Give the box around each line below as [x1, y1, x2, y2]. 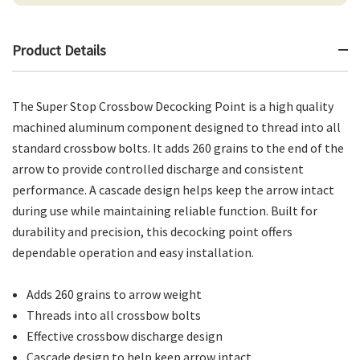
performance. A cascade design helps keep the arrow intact [12, 181, 334, 198]
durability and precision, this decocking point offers [12, 223, 292, 239]
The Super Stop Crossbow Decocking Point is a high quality [12, 97, 333, 114]
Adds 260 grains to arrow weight [27, 285, 202, 302]
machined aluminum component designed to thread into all [12, 118, 341, 135]
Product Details [12, 40, 106, 59]
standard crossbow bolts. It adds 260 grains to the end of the [12, 139, 344, 156]
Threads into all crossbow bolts [27, 306, 202, 323]
